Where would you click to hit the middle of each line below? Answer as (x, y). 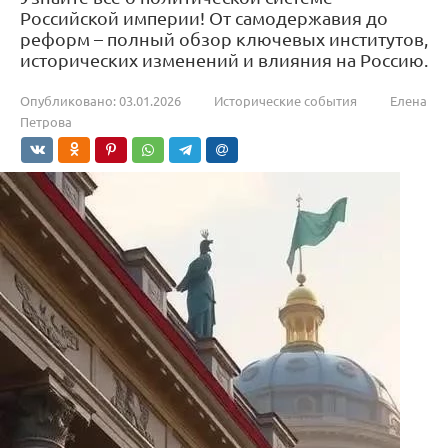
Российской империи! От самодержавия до (204, 17)
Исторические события (285, 100)
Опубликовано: (68, 100)
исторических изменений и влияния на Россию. (224, 59)
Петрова (46, 121)
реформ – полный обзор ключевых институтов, (224, 38)
